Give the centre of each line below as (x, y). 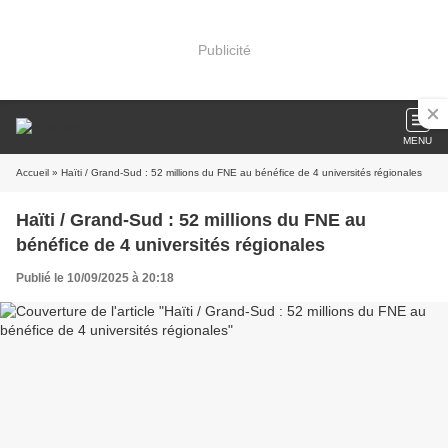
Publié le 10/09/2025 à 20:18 (95, 278)
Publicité (224, 49)
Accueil (32, 172)
